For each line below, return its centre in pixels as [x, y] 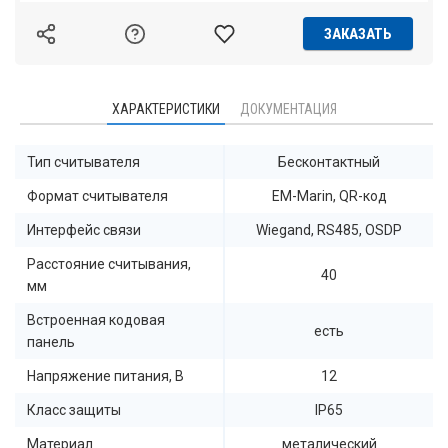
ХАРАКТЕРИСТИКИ [165, 109]
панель [51, 342]
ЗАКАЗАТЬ [357, 34]
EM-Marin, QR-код [329, 196]
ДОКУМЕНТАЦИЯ [288, 109]
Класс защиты [74, 410]
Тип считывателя [83, 162]
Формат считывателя [97, 196]
